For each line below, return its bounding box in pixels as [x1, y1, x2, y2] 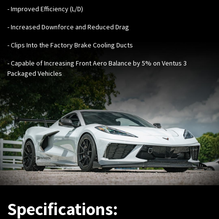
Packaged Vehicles [7, 68, 62, 78]
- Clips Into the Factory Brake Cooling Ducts [7, 40, 133, 49]
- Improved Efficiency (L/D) [7, 4, 83, 13]
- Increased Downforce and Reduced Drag [7, 22, 129, 31]
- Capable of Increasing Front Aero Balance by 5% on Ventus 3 [7, 58, 187, 67]
